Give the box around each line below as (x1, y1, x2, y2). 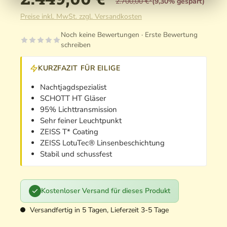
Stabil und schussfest (40, 149, 112, 160)
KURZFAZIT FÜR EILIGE (38, 63, 121, 73)
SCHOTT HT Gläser (40, 93, 106, 104)
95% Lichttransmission (40, 104, 117, 115)
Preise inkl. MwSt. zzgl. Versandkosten (20, 12, 142, 22)
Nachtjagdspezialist (40, 82, 106, 93)
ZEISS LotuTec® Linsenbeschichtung (40, 138, 165, 148)
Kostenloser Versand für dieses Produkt (41, 186, 170, 196)
